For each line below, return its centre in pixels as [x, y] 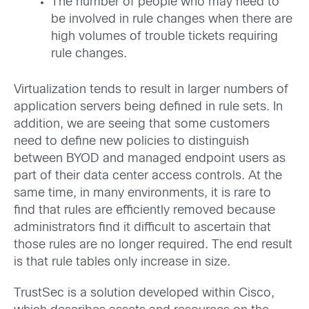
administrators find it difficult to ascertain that [142, 228]
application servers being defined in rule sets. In [148, 107]
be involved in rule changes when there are [172, 19]
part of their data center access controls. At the [148, 176]
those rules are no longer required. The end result [153, 245]
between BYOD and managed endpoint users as [150, 159]
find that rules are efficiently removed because [144, 210]
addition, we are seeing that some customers [142, 124]
